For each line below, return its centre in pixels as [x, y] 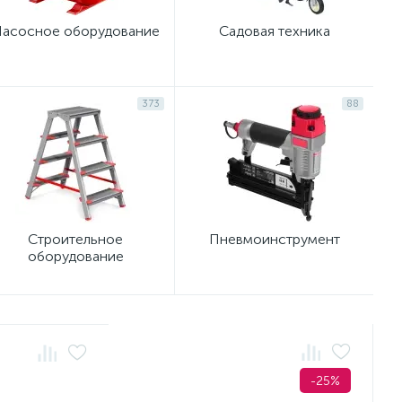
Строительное [75, 239]
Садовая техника [274, 31]
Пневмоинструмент [274, 239]
